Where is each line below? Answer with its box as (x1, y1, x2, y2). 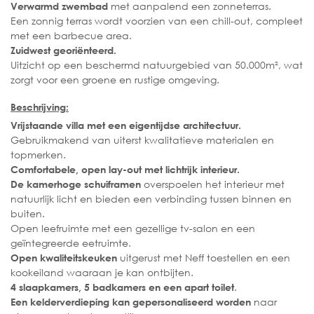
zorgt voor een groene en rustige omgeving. (11, 72, 219, 86)
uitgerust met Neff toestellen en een (117, 251, 290, 265)
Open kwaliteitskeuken (11, 252, 117, 264)
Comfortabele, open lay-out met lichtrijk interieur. (11, 163, 240, 176)
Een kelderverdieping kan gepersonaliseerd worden (11, 296, 251, 308)
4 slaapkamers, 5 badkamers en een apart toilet (11, 281, 234, 294)
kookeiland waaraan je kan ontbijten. (11, 266, 193, 280)
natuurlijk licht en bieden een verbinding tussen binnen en (11, 192, 292, 206)
